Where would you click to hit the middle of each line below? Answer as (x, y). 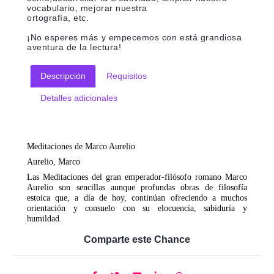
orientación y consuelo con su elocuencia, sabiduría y (137, 208)
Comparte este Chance (137, 240)
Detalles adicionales (79, 98)
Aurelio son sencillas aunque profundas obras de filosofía (137, 187)
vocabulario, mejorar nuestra (87, 8)
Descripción (63, 76)
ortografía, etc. (58, 18)
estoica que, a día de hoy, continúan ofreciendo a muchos (137, 198)
